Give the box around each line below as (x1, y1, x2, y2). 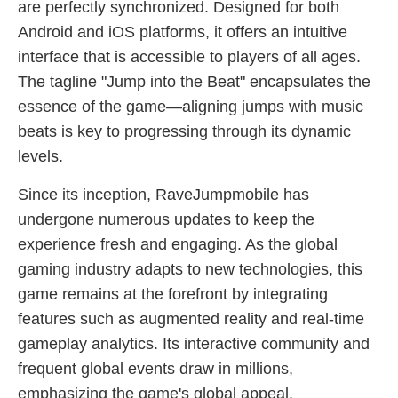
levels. (18, 147, 63, 165)
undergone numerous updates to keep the (18, 211, 314, 228)
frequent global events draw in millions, (18, 360, 293, 378)
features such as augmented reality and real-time (18, 310, 364, 328)
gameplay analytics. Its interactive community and (18, 335, 370, 353)
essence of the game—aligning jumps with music (18, 98, 363, 115)
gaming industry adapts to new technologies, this (18, 260, 362, 278)
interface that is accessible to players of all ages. (18, 48, 361, 66)
